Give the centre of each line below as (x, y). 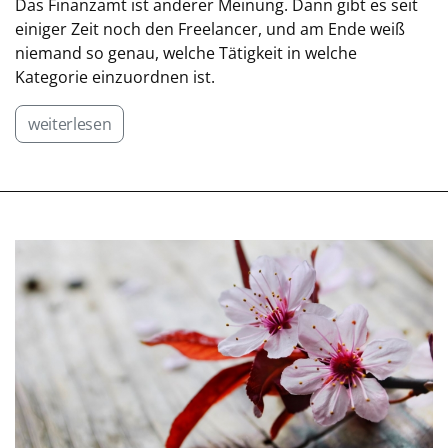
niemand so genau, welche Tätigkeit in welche (186, 53)
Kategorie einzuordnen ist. (115, 77)
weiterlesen (70, 124)
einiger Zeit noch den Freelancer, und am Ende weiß (210, 29)
